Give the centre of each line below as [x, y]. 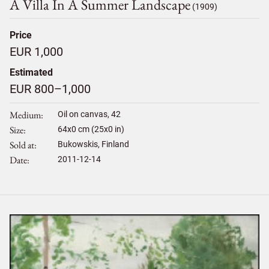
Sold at [22, 145]
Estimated [31, 73]
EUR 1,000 [36, 52]
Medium [25, 115]
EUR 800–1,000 [50, 89]
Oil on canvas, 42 [89, 114]
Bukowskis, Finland [93, 144]
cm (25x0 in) [100, 129]
